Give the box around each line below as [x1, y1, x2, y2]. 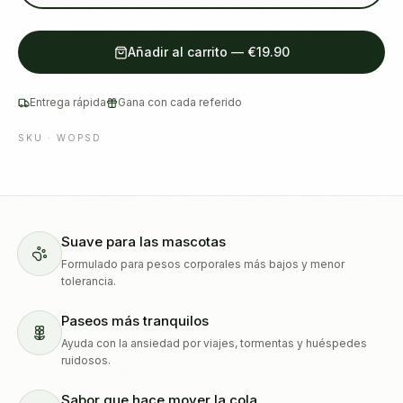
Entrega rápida [30, 95, 106, 109]
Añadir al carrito [127, 44, 228, 59]
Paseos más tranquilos [61, 312, 209, 329]
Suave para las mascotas [61, 233, 226, 250]
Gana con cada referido [118, 95, 242, 109]
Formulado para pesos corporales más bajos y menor [61, 257, 345, 271]
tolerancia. [61, 274, 116, 288]
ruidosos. [61, 354, 111, 367]
